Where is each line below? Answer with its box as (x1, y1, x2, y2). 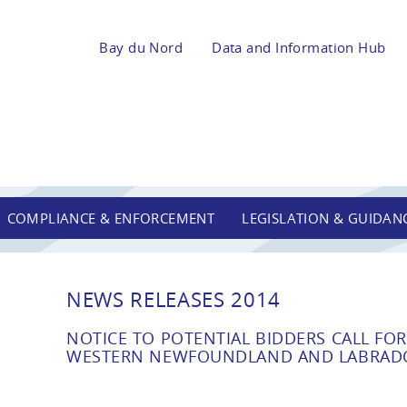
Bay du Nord (99, 37, 184, 56)
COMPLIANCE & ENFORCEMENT (6, 208, 215, 227)
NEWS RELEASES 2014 (66, 284, 282, 313)
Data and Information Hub (212, 37, 386, 56)
